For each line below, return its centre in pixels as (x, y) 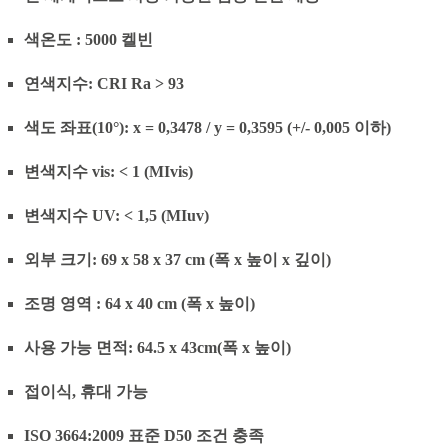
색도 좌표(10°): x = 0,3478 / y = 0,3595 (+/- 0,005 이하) (207, 127)
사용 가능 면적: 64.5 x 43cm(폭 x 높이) (157, 347)
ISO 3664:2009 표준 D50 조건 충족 (144, 435)
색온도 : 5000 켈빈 (88, 39)
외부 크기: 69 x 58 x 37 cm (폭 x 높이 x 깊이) (177, 259)
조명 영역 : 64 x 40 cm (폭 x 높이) (139, 303)
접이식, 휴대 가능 (86, 391)
